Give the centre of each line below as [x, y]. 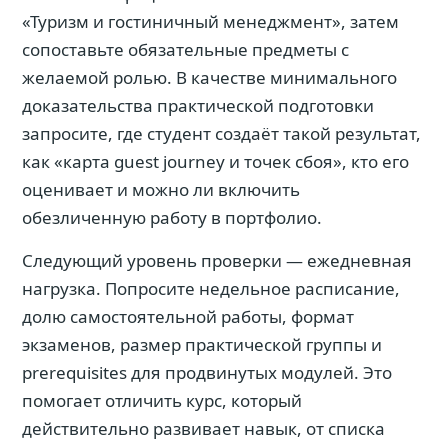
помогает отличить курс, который [162, 400]
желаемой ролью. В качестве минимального [209, 77]
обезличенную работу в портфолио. [172, 217]
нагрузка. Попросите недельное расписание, [211, 288]
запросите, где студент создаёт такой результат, [221, 133]
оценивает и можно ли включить [161, 189]
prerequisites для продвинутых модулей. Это [207, 372]
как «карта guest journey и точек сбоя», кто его [215, 161]
